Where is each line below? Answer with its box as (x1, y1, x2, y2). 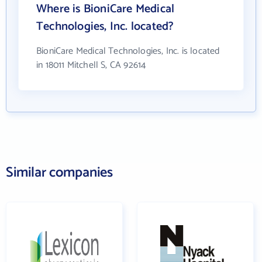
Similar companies (6, 161, 113, 184)
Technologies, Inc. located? (36, 16, 174, 36)
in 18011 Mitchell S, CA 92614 (36, 57, 146, 73)
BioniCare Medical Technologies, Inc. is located (36, 43, 220, 59)
